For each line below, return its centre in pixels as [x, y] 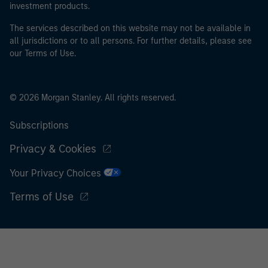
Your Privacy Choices [57, 173]
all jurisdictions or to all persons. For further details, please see [131, 41]
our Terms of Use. [43, 53]
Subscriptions [39, 125]
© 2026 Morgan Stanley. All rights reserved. [93, 98]
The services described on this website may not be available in [130, 28]
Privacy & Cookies [53, 149]
